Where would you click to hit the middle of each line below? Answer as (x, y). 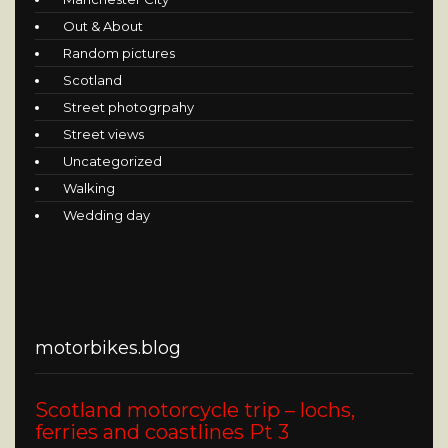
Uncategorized (112, 160)
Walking (89, 187)
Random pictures (119, 52)
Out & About (103, 25)
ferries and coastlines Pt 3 (162, 432)
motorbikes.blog (108, 348)
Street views (103, 133)
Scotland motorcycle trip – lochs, (195, 410)
